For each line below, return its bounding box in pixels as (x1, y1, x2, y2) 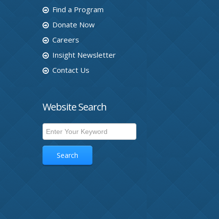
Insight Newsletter (52, 50, 116, 60)
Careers (52, 35, 79, 44)
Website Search (43, 100, 107, 113)
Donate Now (52, 20, 95, 29)
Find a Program (52, 4, 104, 14)
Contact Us (52, 65, 89, 75)
